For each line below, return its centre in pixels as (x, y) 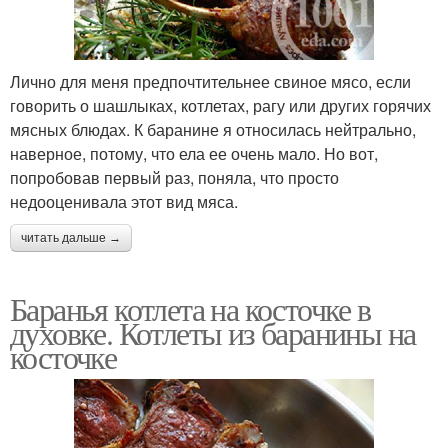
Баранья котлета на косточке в (190, 308)
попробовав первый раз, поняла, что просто (174, 177)
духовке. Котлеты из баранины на (213, 332)
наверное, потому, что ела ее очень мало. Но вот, (194, 153)
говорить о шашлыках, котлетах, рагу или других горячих (220, 105)
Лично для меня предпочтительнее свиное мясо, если (210, 81)
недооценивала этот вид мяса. (124, 201)
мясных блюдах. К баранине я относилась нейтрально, (213, 129)
